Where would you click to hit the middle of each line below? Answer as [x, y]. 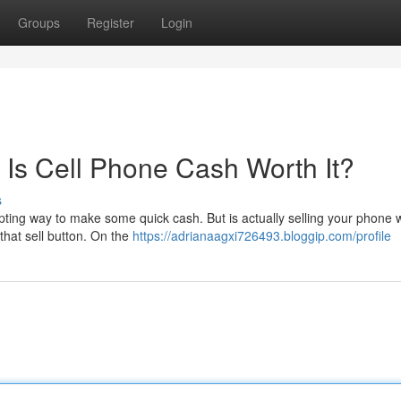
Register [111, 22]
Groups [39, 22]
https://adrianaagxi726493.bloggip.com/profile [262, 235]
